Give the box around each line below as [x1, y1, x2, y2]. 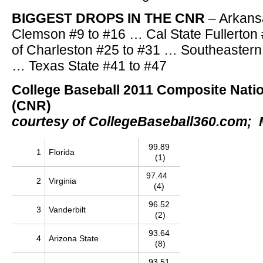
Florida [49, 147, 75, 157]
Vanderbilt [49, 205, 86, 214]
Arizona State [49, 234, 99, 243]
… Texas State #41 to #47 [12, 58, 167, 73]
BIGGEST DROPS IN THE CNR [12, 11, 205, 26]
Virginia [49, 176, 76, 186]
